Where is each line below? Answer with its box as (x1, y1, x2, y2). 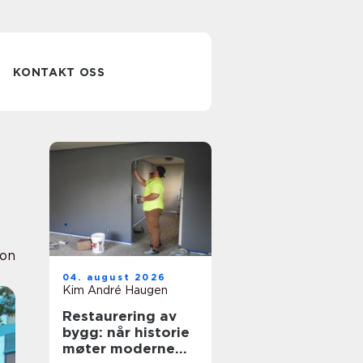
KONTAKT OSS (13, 66, 105, 79)
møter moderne (62, 340, 175, 357)
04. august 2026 (62, 271, 166, 283)
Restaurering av (62, 308, 177, 324)
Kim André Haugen (62, 284, 168, 297)
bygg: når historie (62, 324, 190, 340)
